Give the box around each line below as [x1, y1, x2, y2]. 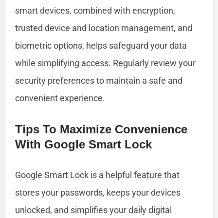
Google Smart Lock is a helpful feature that [15, 169, 180, 180]
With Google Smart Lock [15, 137, 152, 151]
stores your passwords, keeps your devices [15, 187, 181, 198]
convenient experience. [15, 92, 106, 103]
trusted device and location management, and [15, 22, 193, 33]
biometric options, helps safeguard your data [15, 40, 187, 51]
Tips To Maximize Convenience [15, 122, 188, 136]
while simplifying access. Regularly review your [15, 57, 196, 68]
